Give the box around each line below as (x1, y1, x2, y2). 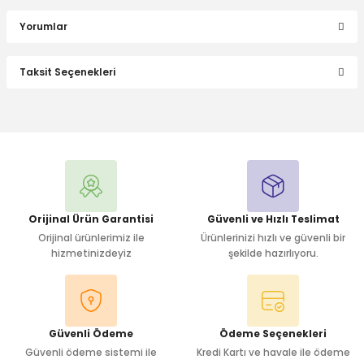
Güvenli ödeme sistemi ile (25, 346, 157, 359)
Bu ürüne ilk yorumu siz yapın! (105, 102, 259, 118)
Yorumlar (19, 19, 67, 33)
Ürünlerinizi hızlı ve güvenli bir (201, 232, 345, 245)
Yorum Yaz (154, 153, 210, 166)
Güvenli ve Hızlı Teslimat (206, 213, 340, 226)
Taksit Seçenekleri (19, 65, 115, 79)
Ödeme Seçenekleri (219, 327, 327, 340)
